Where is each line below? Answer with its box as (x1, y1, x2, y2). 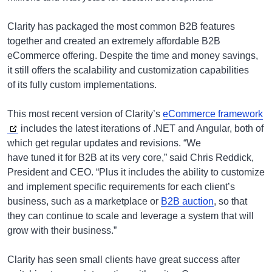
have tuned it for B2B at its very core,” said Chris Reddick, (7, 152, 254, 163)
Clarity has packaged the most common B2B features (7, 21, 235, 32)
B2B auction (161, 196, 214, 206)
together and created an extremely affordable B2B (7, 36, 220, 46)
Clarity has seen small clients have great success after (7, 254, 240, 265)
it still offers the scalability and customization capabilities (7, 65, 249, 75)
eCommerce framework (163, 109, 263, 119)
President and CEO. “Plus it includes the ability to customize (7, 167, 265, 177)
